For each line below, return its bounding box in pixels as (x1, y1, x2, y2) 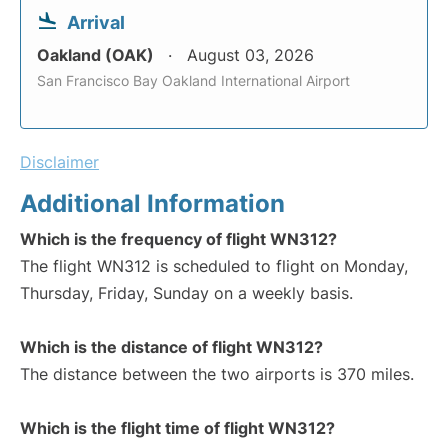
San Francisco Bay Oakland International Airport (37, 72, 350, 90)
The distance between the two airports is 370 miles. (20, 364, 414, 385)
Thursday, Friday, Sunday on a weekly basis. (20, 283, 353, 304)
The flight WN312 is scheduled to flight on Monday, (20, 256, 408, 277)
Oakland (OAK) (37, 45, 158, 66)
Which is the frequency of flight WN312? (20, 229, 337, 250)
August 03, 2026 (187, 45, 314, 66)
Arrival (67, 12, 125, 34)
